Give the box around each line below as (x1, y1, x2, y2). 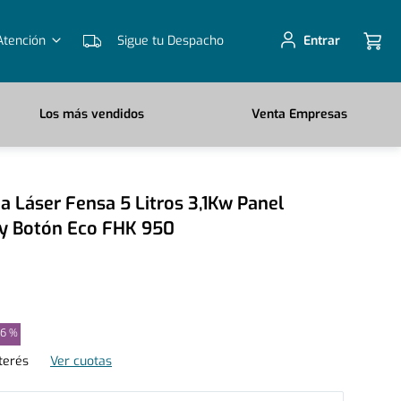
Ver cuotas (50, 353, 112, 370)
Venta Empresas (252, 105, 348, 123)
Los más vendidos (39, 105, 145, 123)
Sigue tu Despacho (116, 32, 224, 49)
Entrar (303, 32, 340, 49)
